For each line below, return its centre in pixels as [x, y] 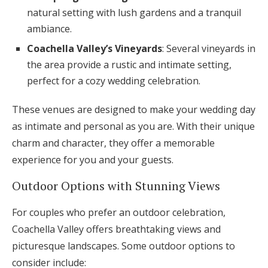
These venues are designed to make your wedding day [134, 110]
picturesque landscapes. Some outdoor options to [124, 246]
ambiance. [49, 29]
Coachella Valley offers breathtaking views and [116, 229]
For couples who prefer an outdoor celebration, [119, 213]
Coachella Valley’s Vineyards [95, 49]
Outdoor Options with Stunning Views [116, 186]
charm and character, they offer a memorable [113, 143]
